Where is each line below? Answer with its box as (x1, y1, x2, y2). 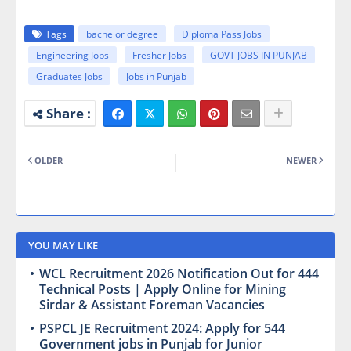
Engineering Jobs (36, 48, 109, 62)
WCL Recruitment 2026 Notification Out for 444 (39, 264, 319, 282)
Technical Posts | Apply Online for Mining (39, 280, 286, 298)
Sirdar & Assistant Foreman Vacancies (39, 295, 265, 313)
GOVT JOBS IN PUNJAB (210, 48, 307, 62)
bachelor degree (86, 27, 158, 41)
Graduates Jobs (36, 69, 103, 83)
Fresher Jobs (132, 48, 186, 62)
